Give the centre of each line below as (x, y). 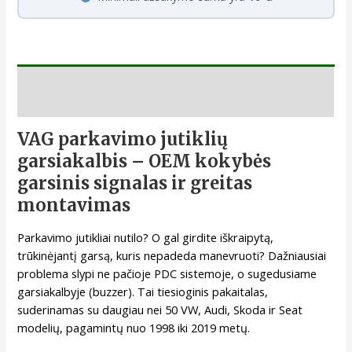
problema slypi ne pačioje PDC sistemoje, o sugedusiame (167, 273)
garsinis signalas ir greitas (135, 183)
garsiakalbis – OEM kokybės (145, 161)
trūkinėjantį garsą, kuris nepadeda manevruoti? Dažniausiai (172, 255)
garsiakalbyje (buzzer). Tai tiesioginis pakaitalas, (143, 291)
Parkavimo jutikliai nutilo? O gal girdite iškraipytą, (146, 237)
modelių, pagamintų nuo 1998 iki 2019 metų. (134, 327)
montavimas (74, 205)
